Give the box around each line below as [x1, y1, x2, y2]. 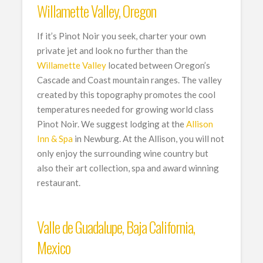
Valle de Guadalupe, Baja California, [37, 215, 195, 238]
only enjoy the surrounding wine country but [37, 148, 209, 159]
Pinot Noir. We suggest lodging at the [37, 119, 187, 130]
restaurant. [37, 177, 81, 188]
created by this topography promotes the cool [37, 89, 216, 100]
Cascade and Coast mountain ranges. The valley [37, 75, 222, 86]
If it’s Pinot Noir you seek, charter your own [37, 31, 207, 42]
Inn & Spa [37, 133, 73, 144]
